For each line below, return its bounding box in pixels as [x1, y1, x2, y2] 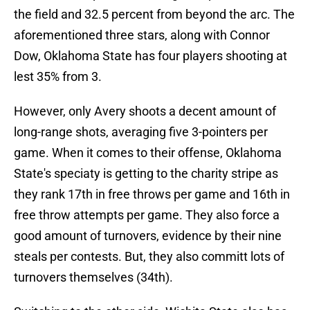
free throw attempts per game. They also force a [14, 208, 280, 223]
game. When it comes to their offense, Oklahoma [14, 145, 282, 161]
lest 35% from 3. [14, 69, 102, 84]
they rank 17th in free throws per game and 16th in [14, 187, 290, 202]
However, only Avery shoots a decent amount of [14, 104, 276, 119]
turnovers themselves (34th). [14, 270, 173, 285]
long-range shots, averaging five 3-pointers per [14, 125, 268, 140]
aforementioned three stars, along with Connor [14, 28, 270, 43]
